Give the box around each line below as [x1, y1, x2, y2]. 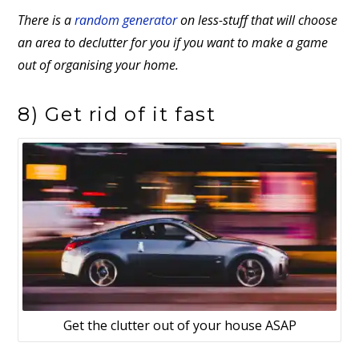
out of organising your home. [18, 55, 179, 74]
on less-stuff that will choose [177, 10, 338, 29]
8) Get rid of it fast [18, 103, 216, 127]
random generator [75, 10, 178, 29]
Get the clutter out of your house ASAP [63, 317, 296, 335]
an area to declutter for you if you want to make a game [18, 33, 329, 51]
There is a [18, 10, 75, 29]
